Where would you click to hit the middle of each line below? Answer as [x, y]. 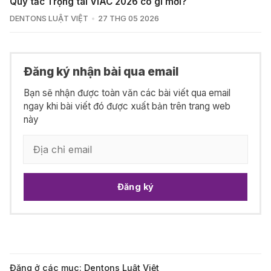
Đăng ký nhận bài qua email [101, 72]
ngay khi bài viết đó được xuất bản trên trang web [127, 106]
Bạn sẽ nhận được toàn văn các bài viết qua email [127, 93]
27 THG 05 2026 [128, 19]
